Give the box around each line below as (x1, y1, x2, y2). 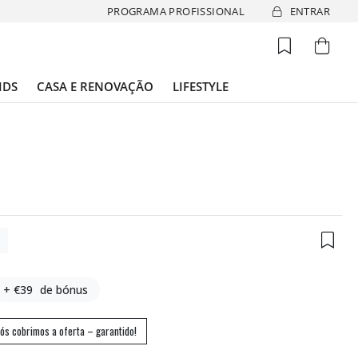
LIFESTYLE (173, 78, 229, 94)
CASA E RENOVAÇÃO (37, 78, 153, 94)
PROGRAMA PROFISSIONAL (106, 3, 245, 18)
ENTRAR (289, 3, 330, 18)
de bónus (40, 282, 89, 297)
